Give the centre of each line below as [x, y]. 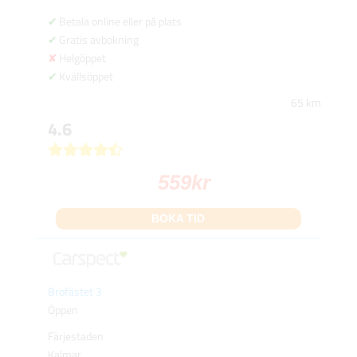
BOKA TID [178, 219]
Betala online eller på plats [120, 22]
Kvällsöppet [86, 76]
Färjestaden [75, 336]
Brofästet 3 [75, 292]
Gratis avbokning [98, 40]
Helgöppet [82, 58]
